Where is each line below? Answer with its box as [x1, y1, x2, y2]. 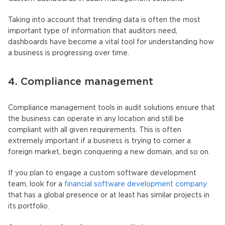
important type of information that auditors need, [8, 28, 177, 34]
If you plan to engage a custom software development [8, 170, 196, 176]
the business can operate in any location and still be [8, 116, 184, 122]
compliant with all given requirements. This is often [8, 127, 181, 133]
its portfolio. [8, 203, 49, 209]
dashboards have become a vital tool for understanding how [8, 39, 214, 45]
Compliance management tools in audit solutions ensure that [8, 104, 215, 111]
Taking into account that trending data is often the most [8, 17, 200, 23]
